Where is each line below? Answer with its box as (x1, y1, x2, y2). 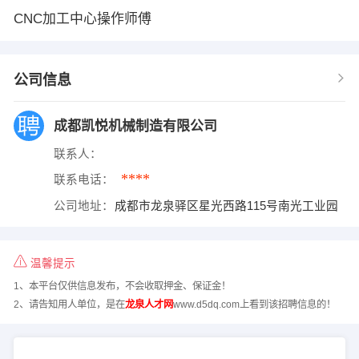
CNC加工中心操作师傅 (13, 11, 151, 27)
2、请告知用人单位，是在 (13, 298, 125, 310)
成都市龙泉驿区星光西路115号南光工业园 (115, 200, 339, 213)
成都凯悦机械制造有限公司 (53, 119, 217, 135)
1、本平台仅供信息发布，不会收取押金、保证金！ (13, 280, 231, 292)
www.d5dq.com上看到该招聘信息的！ (172, 298, 336, 310)
